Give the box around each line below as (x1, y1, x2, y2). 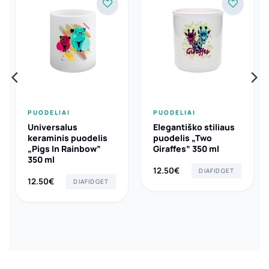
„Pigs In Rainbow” (27, 143, 101, 155)
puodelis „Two (153, 132, 212, 144)
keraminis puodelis (27, 132, 107, 144)
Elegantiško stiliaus (153, 121, 235, 133)
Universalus (27, 121, 77, 133)
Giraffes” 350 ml (153, 143, 219, 155)
